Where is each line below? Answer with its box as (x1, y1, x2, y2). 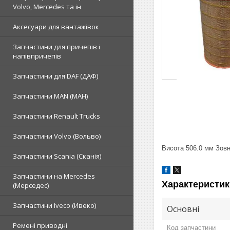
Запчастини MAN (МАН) (13, 91, 88, 101)
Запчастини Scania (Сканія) (13, 151, 101, 161)
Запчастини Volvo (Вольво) (13, 131, 101, 141)
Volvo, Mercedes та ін (13, 2, 81, 11)
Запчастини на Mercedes (13, 171, 95, 181)
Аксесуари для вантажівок (13, 22, 99, 31)
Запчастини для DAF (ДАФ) (13, 71, 98, 81)
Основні (167, 203, 199, 215)
